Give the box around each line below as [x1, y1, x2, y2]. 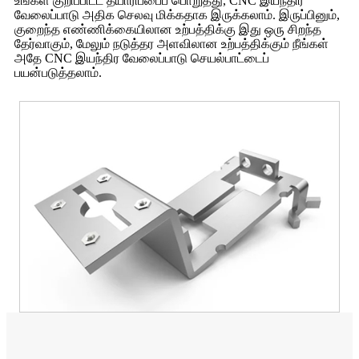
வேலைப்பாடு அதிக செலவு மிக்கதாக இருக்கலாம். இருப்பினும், [14, 8, 340, 22]
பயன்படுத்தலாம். [14, 66, 102, 80]
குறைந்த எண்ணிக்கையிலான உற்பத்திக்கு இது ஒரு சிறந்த [14, 22, 321, 37]
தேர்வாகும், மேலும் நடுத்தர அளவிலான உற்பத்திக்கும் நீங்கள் [14, 37, 329, 51]
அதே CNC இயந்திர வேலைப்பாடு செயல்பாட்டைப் [14, 51, 269, 66]
